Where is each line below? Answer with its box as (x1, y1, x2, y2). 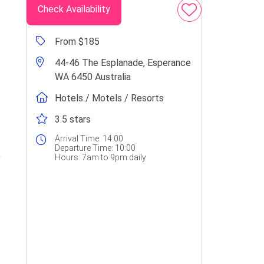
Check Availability (37, 4, 110, 15)
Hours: (54, 153, 80, 162)
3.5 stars (54, 114, 91, 125)
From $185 (54, 36, 100, 47)
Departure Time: (54, 143, 113, 153)
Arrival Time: (54, 134, 101, 143)
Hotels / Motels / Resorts (54, 93, 164, 104)
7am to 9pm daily (80, 153, 146, 162)
